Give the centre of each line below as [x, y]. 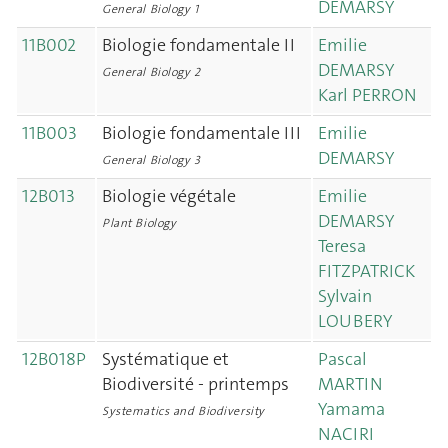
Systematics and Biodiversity [183, 411]
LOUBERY [355, 321]
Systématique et [165, 359]
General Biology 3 [151, 160]
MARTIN [350, 384]
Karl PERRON [367, 95]
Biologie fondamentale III [201, 133]
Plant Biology [139, 223]
